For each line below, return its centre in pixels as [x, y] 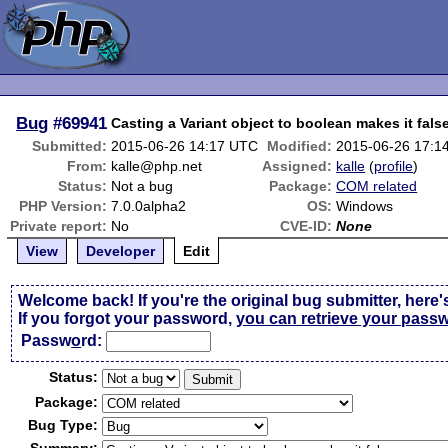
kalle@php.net [157, 166]
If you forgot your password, [127, 318]
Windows [365, 206]
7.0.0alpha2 [149, 206]
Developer [121, 251]
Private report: [59, 226]
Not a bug [142, 186]
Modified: [300, 146]
